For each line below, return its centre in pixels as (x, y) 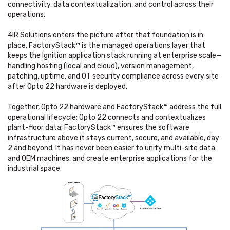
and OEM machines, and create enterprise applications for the (110, 159)
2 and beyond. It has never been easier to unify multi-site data (111, 148)
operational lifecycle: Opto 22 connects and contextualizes (107, 118)
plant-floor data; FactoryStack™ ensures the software (99, 128)
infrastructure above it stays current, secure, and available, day (113, 138)
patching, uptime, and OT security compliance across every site (113, 76)
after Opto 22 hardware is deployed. (68, 87)
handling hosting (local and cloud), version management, (101, 66)
